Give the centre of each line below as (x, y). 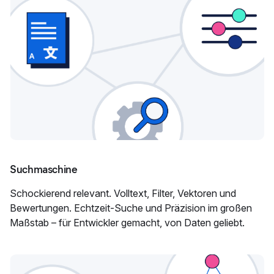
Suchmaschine (44, 170)
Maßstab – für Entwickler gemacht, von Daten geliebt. (127, 223)
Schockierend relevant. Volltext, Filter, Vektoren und (123, 194)
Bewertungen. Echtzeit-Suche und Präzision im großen (131, 208)
